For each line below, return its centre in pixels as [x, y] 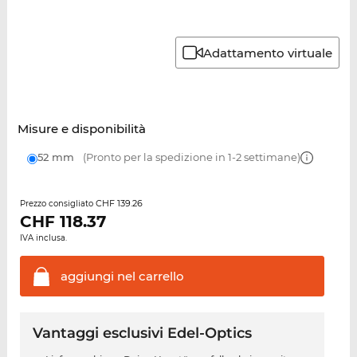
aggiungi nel [98, 277]
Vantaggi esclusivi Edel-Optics [142, 333]
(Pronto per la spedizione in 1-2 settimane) [190, 157]
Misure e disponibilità [81, 129]
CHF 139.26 [119, 204]
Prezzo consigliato [57, 204]
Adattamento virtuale [268, 53]
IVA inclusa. [43, 238]
